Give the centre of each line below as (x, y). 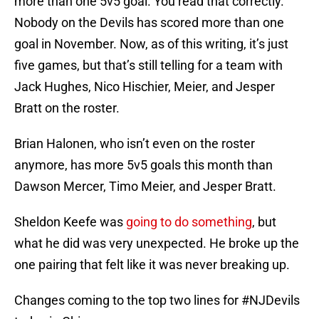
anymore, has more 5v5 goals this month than (143, 165)
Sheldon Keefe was (70, 222)
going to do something (189, 222)
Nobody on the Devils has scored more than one (149, 23)
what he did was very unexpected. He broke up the (157, 244)
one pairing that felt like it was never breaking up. (153, 265)
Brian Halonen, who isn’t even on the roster (135, 144)
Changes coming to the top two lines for (128, 300)
